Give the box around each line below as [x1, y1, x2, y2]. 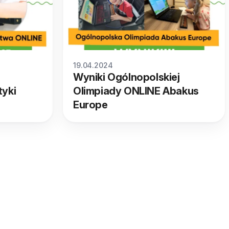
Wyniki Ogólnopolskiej [73, 71, 180, 84]
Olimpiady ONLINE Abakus [73, 85, 199, 98]
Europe [73, 99, 108, 111]
